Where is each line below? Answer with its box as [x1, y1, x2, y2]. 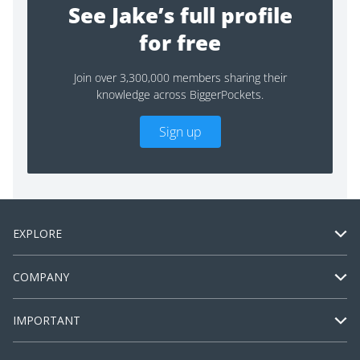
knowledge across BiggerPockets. [96, 87, 264, 103]
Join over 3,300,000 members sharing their [73, 70, 287, 86]
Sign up [158, 123, 202, 141]
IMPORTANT [13, 313, 80, 329]
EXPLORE [13, 226, 62, 242]
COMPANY [13, 269, 69, 285]
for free [139, 28, 221, 58]
